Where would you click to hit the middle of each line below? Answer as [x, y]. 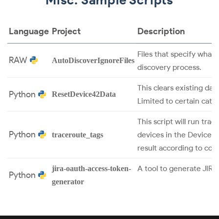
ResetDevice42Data [84, 94]
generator [68, 181]
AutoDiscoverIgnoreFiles [93, 60]
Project [66, 31]
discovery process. [169, 67]
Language [29, 31]
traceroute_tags [77, 134]
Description [161, 31]
